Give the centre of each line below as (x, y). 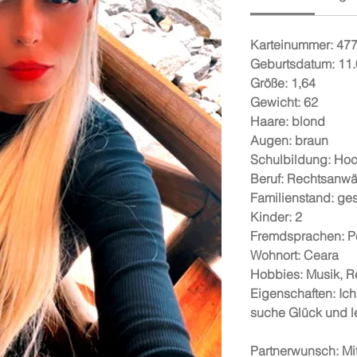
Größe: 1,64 (283, 83)
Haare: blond (288, 121)
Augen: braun (289, 140)
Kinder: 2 (276, 217)
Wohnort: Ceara (294, 255)
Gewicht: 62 (284, 102)
